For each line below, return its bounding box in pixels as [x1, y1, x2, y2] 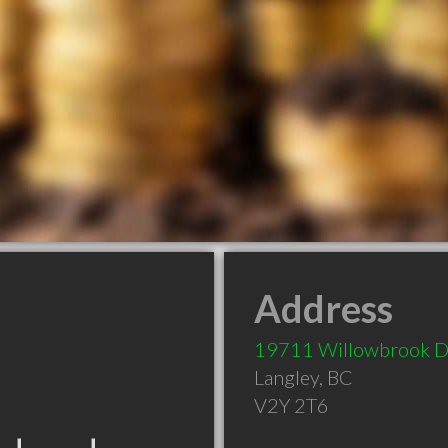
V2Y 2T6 [254, 393, 329, 417]
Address [254, 285, 393, 331]
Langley [254, 365, 319, 389]
